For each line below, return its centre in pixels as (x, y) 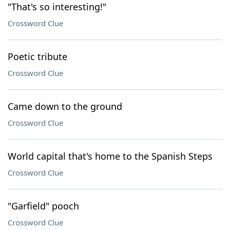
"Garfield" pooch (43, 206)
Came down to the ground (65, 106)
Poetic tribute (37, 56)
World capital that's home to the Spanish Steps (110, 156)
